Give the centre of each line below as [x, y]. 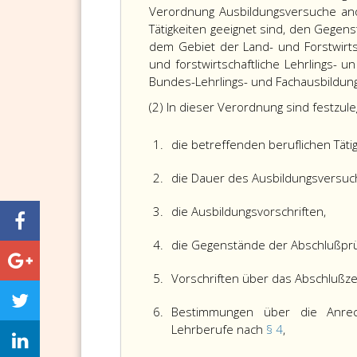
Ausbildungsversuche [278, 11]
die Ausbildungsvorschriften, [249, 211]
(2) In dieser [183, 107]
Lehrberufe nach [219, 329]
